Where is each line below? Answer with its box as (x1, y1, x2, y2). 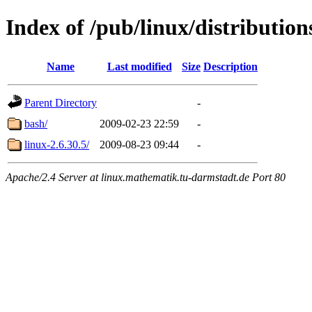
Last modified (107, 60, 172, 72)
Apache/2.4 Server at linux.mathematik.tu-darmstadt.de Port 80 (6, 171, 286, 183)
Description (203, 60, 258, 72)
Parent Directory (24, 96, 97, 109)
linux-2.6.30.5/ (24, 138, 89, 150)
